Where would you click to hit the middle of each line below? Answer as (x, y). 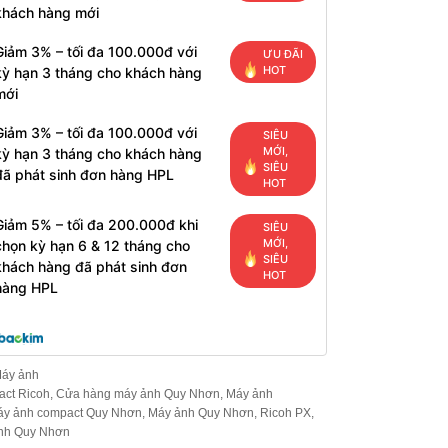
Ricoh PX (285, 412)
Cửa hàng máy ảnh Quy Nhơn (137, 393)
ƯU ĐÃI (283, 53)
